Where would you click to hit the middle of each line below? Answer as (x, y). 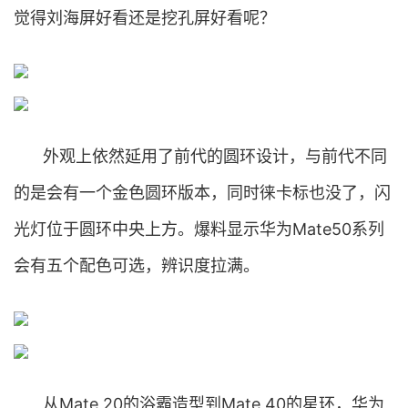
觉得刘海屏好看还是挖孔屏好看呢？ (145, 18)
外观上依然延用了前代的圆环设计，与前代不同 (215, 156)
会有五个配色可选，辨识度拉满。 (137, 265)
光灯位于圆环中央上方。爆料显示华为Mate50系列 (199, 229)
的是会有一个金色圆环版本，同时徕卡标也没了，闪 (202, 193)
